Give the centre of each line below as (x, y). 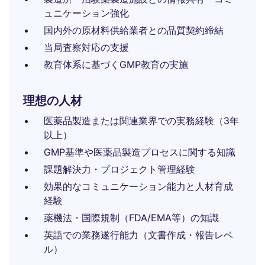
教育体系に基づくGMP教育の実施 (116, 64)
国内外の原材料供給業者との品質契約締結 (134, 30)
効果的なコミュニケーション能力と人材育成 (138, 186)
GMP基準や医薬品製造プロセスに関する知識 (140, 152)
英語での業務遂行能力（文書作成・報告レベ (138, 235)
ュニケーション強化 (86, 13)
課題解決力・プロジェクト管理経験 (119, 169)
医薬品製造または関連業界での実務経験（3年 (141, 121)
